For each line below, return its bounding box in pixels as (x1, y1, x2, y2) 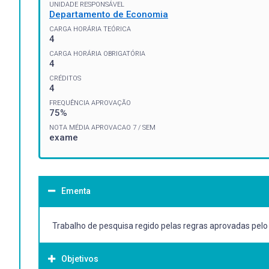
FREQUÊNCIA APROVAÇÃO (49, 98, 131, 107)
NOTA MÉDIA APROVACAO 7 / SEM (49, 123, 156, 131)
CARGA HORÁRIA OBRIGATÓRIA (49, 49, 145, 58)
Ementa (61, 186, 91, 196)
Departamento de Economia (49, 8, 168, 20)
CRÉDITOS (49, 74, 81, 82)
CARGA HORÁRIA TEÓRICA (49, 25, 131, 33)
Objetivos (61, 253, 98, 264)
